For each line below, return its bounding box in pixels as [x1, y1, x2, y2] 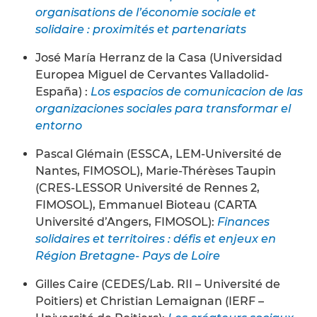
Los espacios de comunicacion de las [91, 84, 303, 98]
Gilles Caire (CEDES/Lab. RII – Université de [35, 277, 280, 291]
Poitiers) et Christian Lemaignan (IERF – [35, 294, 264, 308]
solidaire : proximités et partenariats [35, 22, 246, 36]
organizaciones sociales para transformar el [35, 101, 291, 115]
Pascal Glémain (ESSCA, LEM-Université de [35, 146, 282, 161]
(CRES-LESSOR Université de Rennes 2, [35, 180, 260, 195]
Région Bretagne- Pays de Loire [35, 248, 220, 263]
